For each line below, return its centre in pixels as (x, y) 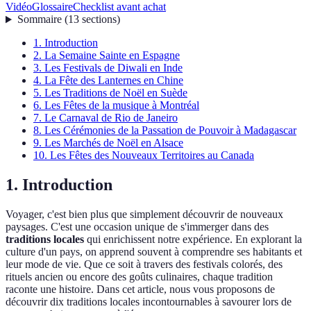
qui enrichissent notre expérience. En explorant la (193, 239)
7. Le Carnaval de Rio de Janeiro (106, 118)
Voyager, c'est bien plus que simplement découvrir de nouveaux (144, 215)
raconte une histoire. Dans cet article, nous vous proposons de (140, 289)
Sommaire (39, 19)
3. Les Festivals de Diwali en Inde (108, 68)
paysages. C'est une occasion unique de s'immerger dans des (137, 227)
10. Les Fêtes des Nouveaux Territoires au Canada (144, 155)
